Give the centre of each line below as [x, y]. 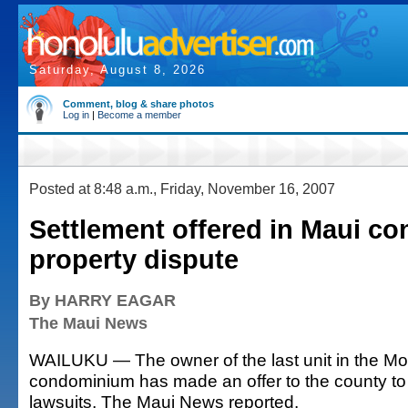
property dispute [134, 260]
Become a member [139, 115]
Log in [76, 115]
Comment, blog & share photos [138, 104]
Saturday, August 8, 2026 [117, 70]
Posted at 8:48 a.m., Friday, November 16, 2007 [182, 189]
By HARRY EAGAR [102, 301]
